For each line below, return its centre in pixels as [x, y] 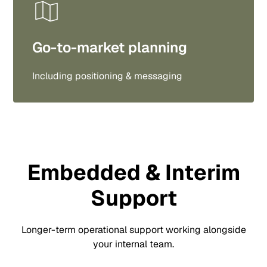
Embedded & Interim [133, 173]
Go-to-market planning [110, 47]
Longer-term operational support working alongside [133, 230]
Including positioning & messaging [108, 76]
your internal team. [133, 244]
